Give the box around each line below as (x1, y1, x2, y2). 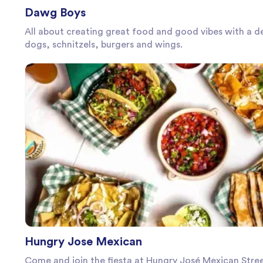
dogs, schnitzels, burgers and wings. (25, 40, 183, 49)
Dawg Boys (25, 7, 86, 19)
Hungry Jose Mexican (25, 236, 142, 248)
